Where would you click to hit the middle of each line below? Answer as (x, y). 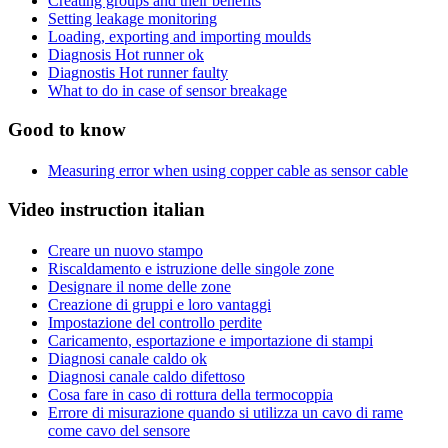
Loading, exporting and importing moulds (179, 36)
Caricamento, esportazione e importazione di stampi (210, 340)
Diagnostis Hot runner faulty (138, 72)
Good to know (67, 129)
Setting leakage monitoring (132, 18)
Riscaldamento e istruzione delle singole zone (191, 268)
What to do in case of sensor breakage (167, 90)
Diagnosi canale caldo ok (127, 358)
